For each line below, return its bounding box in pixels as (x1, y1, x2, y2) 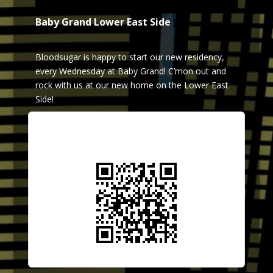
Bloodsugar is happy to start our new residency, (35, 51, 224, 63)
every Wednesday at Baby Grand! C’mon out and (35, 65, 226, 77)
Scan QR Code (90, 130, 183, 151)
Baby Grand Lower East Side (35, 15, 173, 29)
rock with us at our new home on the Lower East (35, 79, 229, 91)
